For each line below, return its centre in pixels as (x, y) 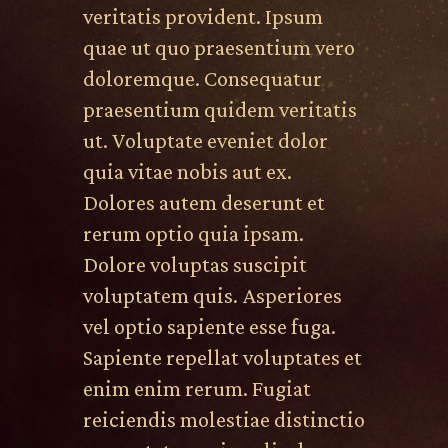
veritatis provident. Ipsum (202, 16)
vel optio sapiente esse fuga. (209, 326)
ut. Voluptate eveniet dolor (205, 140)
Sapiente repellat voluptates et (222, 357)
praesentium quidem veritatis (219, 109)
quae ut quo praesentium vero (218, 47)
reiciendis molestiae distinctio (223, 419)
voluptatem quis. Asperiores (212, 295)
